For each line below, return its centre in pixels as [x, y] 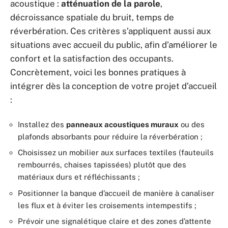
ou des [192, 124]
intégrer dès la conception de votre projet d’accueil [113, 86]
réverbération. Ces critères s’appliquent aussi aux [111, 31]
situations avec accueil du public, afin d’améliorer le [114, 45]
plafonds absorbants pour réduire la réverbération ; [110, 136]
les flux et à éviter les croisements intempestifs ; [107, 205]
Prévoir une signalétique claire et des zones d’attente [115, 221]
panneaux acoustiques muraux [122, 124]
